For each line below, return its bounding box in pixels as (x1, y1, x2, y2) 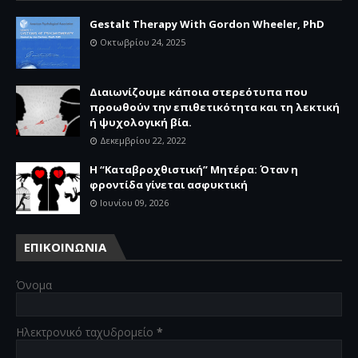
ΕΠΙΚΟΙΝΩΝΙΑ (24, 238, 106, 255)
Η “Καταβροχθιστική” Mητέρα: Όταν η (89, 161, 298, 177)
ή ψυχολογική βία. (89, 114, 192, 129)
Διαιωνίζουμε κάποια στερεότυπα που (89, 84, 308, 99)
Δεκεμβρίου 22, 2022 (100, 133, 186, 146)
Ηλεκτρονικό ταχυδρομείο (16, 324, 157, 340)
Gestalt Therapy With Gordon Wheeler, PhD (89, 16, 324, 31)
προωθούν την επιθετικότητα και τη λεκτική (89, 99, 340, 114)
